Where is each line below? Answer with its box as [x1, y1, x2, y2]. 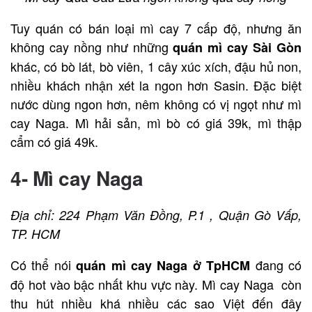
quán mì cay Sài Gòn [173, 38, 302, 56]
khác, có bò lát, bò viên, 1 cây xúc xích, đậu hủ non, [10, 56, 302, 75]
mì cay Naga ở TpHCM [111, 256, 251, 274]
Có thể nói [10, 255, 77, 274]
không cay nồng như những [10, 37, 173, 56]
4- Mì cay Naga [10, 163, 143, 192]
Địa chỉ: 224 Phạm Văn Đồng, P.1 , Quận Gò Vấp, [10, 205, 302, 224]
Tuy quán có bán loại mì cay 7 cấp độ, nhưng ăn [10, 18, 302, 37]
